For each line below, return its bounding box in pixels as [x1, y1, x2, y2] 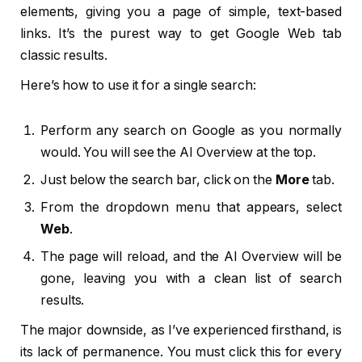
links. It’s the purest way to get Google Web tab [20, 26, 342, 41]
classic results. [20, 48, 107, 63]
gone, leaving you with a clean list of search [40, 270, 342, 286]
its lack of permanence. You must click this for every [20, 343, 342, 360]
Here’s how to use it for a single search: [20, 78, 256, 93]
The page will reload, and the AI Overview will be [40, 248, 342, 264]
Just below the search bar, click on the [40, 171, 276, 187]
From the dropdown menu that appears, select [40, 199, 342, 215]
